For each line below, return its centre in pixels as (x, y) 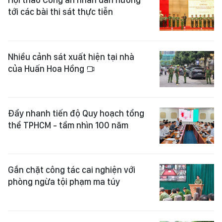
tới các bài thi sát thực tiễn (60, 12)
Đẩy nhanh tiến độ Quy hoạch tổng (76, 113)
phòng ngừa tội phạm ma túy (64, 182)
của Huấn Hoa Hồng (47, 68)
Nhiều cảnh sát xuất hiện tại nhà (71, 56)
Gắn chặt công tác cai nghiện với (72, 170)
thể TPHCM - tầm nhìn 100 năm (68, 125)
